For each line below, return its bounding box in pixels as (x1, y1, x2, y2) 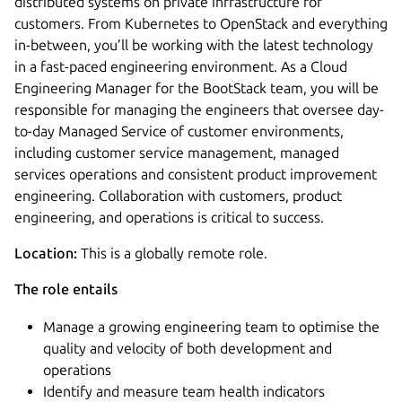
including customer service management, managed (14, 144, 339, 161)
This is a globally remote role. (81, 244, 267, 261)
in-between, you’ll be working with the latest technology (14, 36, 373, 53)
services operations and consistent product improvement (14, 165, 377, 182)
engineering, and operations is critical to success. (14, 208, 324, 225)
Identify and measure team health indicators (43, 382, 325, 399)
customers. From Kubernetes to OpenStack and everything (14, 14, 388, 31)
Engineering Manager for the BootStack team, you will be (14, 79, 379, 96)
